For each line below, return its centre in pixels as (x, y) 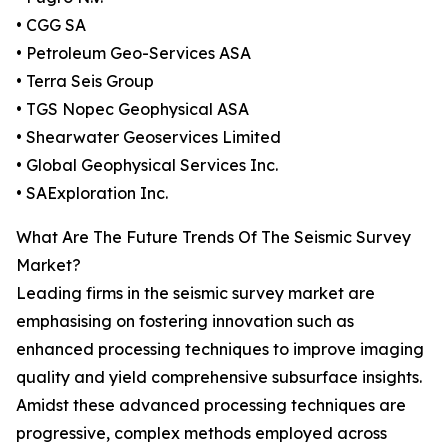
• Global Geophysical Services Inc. (147, 165)
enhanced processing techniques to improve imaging (220, 349)
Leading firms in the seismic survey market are (195, 293)
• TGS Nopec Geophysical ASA (132, 109)
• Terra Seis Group (85, 81)
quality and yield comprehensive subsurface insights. (219, 377)
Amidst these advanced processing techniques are (211, 405)
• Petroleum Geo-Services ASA (133, 53)
